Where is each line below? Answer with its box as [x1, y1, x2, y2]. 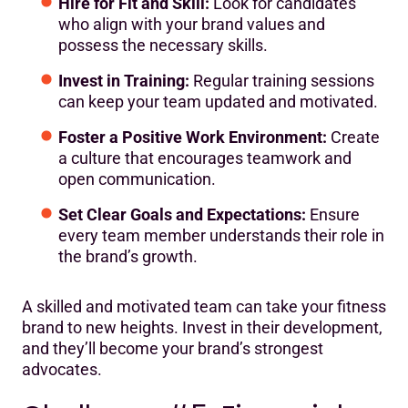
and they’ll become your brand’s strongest [22, 338, 323, 358]
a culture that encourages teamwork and [58, 148, 352, 168]
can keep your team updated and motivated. [58, 91, 378, 111]
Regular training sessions [189, 70, 374, 90]
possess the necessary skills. [58, 35, 268, 55]
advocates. [22, 359, 102, 379]
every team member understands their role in [58, 225, 384, 245]
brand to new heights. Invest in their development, [22, 317, 382, 337]
